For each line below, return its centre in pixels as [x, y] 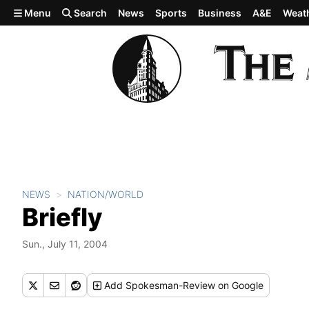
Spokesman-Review [171, 285]
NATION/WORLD [106, 194]
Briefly [62, 217]
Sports [171, 13]
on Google [240, 285]
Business [220, 13]
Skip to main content [60, 12]
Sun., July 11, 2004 [65, 244]
